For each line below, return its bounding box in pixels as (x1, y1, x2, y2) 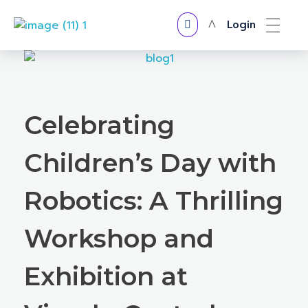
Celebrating (24, 109, 175, 140)
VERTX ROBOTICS (24, 32, 41, 51)
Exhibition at (24, 261, 188, 291)
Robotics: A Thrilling (24, 185, 283, 216)
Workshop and (24, 223, 214, 254)
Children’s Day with (24, 147, 276, 178)
